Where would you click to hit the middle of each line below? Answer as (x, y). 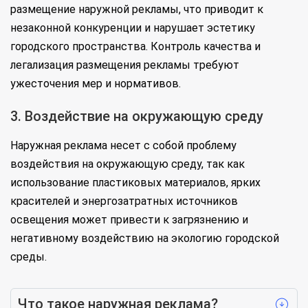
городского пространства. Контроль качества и (135, 47)
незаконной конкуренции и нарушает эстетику (133, 28)
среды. (29, 257)
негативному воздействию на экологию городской (145, 239)
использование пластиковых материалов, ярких (135, 183)
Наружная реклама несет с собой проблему (123, 146)
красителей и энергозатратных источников (124, 201)
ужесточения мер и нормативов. (96, 84)
